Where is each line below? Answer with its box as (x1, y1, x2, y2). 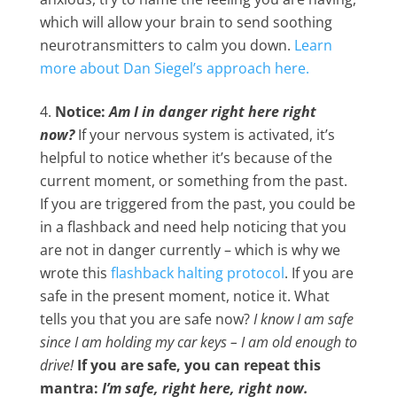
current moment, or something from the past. (39, 171, 347, 191)
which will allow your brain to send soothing (39, 12, 332, 32)
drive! (39, 355, 77, 375)
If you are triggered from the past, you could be (39, 194, 355, 214)
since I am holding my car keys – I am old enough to (39, 332, 357, 352)
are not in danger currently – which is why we (39, 240, 340, 260)
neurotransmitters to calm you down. (39, 35, 294, 55)
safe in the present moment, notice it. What (39, 286, 330, 306)
